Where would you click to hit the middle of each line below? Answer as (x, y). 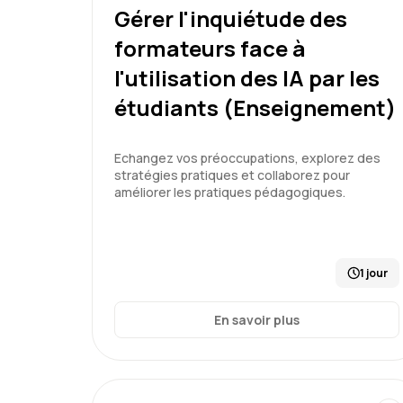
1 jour (373, 273)
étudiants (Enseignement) (255, 107)
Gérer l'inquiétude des (231, 18)
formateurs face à (210, 48)
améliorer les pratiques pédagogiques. (230, 192)
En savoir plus (256, 320)
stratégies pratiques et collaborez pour (232, 175)
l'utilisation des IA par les (247, 78)
